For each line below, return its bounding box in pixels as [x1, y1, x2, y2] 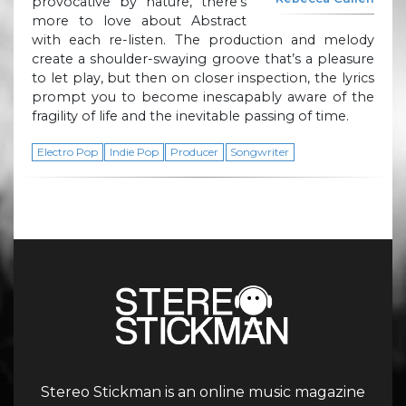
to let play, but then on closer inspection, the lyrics [32, 70, 374, 87]
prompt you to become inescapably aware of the [32, 89, 374, 106]
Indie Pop [109, 145, 159, 159]
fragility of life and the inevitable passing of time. [32, 108, 349, 125]
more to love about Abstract [32, 13, 246, 30]
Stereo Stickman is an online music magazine [41, 382, 365, 401]
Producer [170, 145, 219, 159]
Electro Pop [36, 145, 98, 159]
